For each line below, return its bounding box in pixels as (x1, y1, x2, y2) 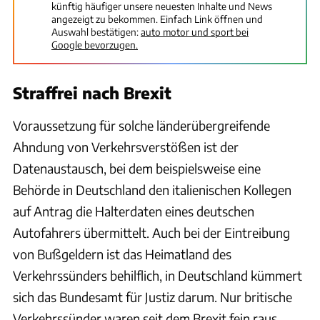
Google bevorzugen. (51, 38, 138, 51)
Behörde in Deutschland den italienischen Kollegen (13, 181, 291, 198)
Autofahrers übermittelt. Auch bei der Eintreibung (13, 224, 290, 241)
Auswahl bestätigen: (51, 25, 139, 38)
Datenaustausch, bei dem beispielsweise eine (13, 159, 261, 176)
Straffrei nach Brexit (13, 82, 171, 103)
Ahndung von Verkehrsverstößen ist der (13, 138, 239, 155)
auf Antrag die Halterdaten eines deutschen (13, 202, 254, 219)
